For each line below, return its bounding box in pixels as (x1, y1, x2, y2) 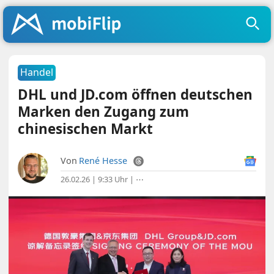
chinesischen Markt (18, 119, 154, 138)
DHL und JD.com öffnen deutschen (18, 85, 253, 104)
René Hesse (79, 155, 128, 166)
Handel (20, 65, 54, 79)
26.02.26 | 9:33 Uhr (61, 174, 128, 185)
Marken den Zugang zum (18, 102, 190, 121)
